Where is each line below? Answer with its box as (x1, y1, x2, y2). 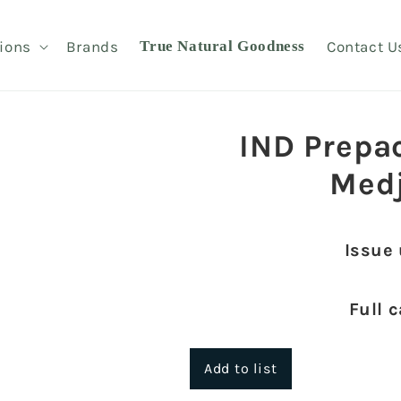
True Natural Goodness (140, 38, 305, 55)
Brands (65, 38, 119, 56)
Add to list (203, 359, 277, 377)
